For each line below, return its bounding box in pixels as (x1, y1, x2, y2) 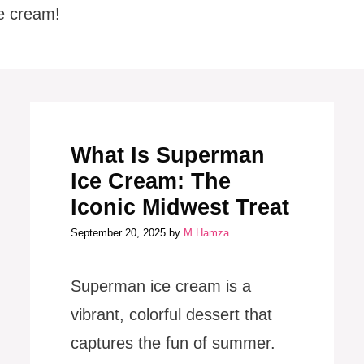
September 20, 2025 (71, 227, 167, 239)
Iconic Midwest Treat (71, 194, 290, 219)
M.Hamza (184, 227, 230, 239)
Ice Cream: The (71, 168, 232, 193)
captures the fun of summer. (71, 334, 276, 352)
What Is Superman (71, 142, 266, 167)
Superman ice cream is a (71, 277, 252, 295)
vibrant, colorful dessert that (71, 305, 273, 323)
